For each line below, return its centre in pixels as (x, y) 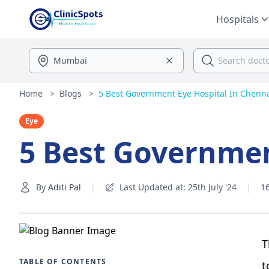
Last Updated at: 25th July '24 (178, 187)
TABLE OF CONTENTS (63, 261)
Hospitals (237, 19)
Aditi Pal (65, 187)
